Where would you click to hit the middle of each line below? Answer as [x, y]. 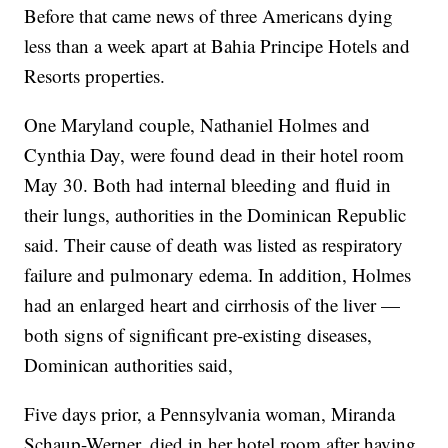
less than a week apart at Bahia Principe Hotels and [217, 46]
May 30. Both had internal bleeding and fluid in [208, 185]
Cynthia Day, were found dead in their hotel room [214, 155]
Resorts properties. [95, 76]
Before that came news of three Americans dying [209, 16]
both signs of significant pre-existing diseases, [198, 335]
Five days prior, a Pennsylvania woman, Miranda [210, 414]
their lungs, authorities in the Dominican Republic [215, 215]
